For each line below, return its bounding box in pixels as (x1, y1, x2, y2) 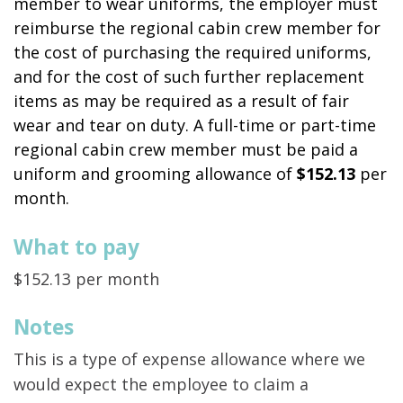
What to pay (13, 233, 139, 262)
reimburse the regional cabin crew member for (13, 17, 381, 40)
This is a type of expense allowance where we (13, 348, 365, 371)
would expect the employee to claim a (13, 373, 309, 396)
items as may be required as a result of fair (13, 90, 349, 112)
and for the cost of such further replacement (13, 66, 364, 88)
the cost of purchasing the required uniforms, (13, 41, 372, 64)
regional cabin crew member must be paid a (13, 139, 358, 161)
